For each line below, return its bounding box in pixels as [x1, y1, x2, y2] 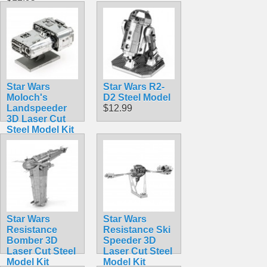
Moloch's [7, 92, 48, 103]
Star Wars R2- [103, 81, 164, 92]
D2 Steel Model [103, 92, 170, 103]
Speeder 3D [103, 235, 156, 246]
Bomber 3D [7, 235, 58, 246]
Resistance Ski [103, 224, 170, 235]
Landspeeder [7, 103, 67, 113]
